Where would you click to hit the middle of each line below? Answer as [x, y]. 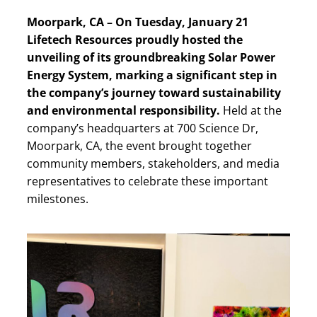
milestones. [58, 199]
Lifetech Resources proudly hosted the [135, 40]
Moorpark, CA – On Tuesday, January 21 [138, 22]
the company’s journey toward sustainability [154, 93]
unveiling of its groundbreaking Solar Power [151, 57]
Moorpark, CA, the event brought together [139, 146]
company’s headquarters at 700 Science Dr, [143, 128]
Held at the [251, 110]
